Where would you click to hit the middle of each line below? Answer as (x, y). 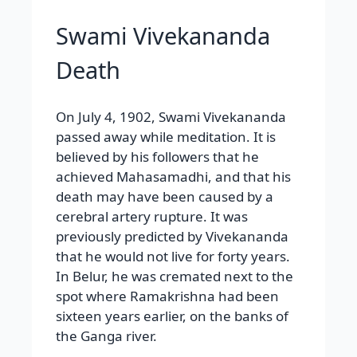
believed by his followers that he (157, 157)
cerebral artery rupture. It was (152, 217)
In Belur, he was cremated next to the (175, 277)
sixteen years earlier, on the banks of (172, 316)
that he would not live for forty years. (173, 257)
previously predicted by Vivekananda (172, 237)
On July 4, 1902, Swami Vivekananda (171, 117)
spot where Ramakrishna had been (167, 296)
